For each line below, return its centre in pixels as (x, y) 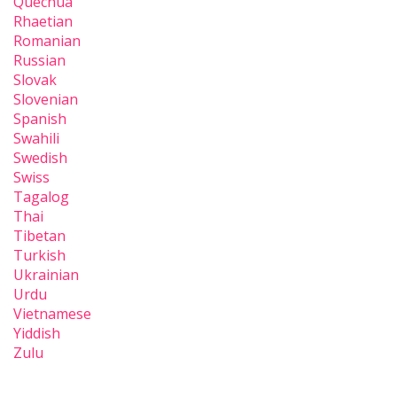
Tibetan (39, 236)
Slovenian (46, 100)
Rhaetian (43, 22)
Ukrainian (46, 275)
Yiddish (37, 334)
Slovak (35, 80)
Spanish (40, 119)
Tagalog (41, 197)
